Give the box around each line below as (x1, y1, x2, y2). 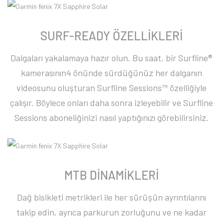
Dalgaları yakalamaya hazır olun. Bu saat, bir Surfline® (10, 52, 213, 64)
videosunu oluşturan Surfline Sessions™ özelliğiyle (16, 82, 207, 94)
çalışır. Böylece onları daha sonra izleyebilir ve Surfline (10, 97, 213, 109)
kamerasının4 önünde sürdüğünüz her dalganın (21, 67, 202, 79)
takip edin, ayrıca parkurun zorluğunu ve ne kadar (16, 206, 207, 218)
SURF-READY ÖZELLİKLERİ (40, 28, 183, 43)
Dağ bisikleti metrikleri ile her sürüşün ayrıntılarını (17, 191, 206, 203)
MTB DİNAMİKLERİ (64, 167, 159, 182)
